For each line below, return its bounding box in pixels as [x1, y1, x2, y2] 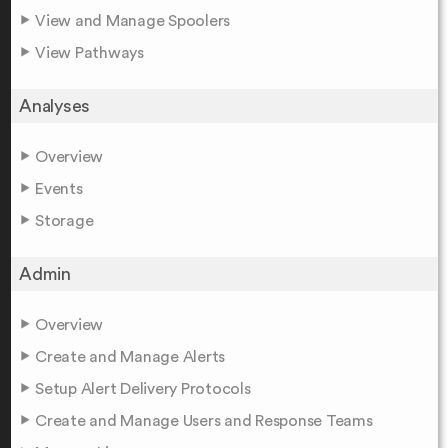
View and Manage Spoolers [35, 12, 230, 29]
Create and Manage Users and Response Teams [35, 412, 373, 429]
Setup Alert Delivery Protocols [35, 380, 251, 397]
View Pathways [35, 44, 144, 61]
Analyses [19, 96, 90, 115]
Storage [35, 212, 94, 229]
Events [35, 180, 83, 197]
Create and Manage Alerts [35, 348, 225, 365]
